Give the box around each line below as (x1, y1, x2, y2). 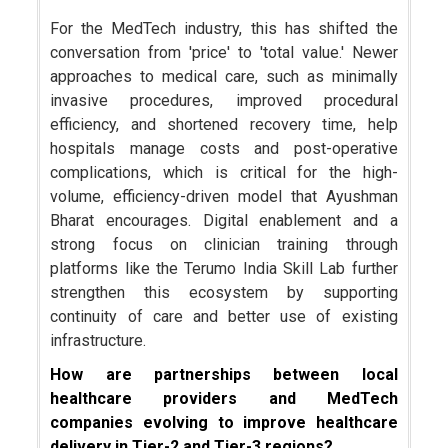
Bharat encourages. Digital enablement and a (50, 211, 398, 231)
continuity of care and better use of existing (50, 307, 398, 327)
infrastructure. (50, 331, 147, 351)
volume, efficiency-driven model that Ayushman (50, 187, 398, 207)
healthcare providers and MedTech (50, 389, 398, 409)
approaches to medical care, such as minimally (50, 67, 398, 87)
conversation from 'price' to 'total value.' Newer (50, 43, 398, 63)
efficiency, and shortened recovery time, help (50, 115, 398, 135)
